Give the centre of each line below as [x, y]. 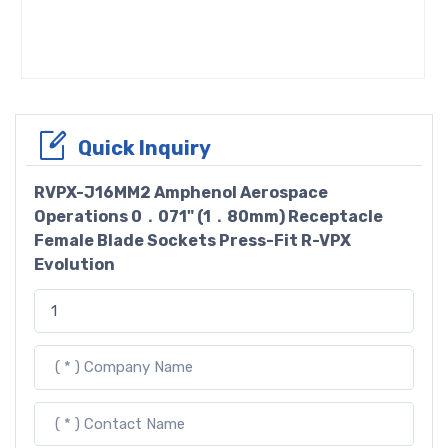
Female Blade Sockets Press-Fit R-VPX [192, 240]
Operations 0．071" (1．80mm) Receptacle [208, 216]
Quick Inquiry [144, 147]
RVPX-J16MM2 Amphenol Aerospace [181, 192]
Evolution [74, 264]
